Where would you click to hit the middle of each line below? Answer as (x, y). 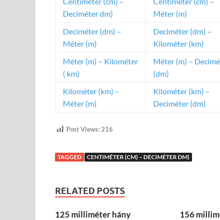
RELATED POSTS (90, 191)
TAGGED (69, 157)
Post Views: (83, 129)
